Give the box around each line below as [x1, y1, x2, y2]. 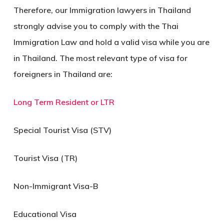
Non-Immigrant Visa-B [13, 181, 98, 191]
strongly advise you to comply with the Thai [13, 21, 178, 31]
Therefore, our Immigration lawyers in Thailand [13, 5, 191, 15]
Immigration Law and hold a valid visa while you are [13, 37, 209, 47]
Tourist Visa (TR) [13, 153, 77, 163]
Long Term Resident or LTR [13, 97, 114, 107]
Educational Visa [13, 209, 76, 219]
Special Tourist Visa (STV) [13, 125, 111, 135]
